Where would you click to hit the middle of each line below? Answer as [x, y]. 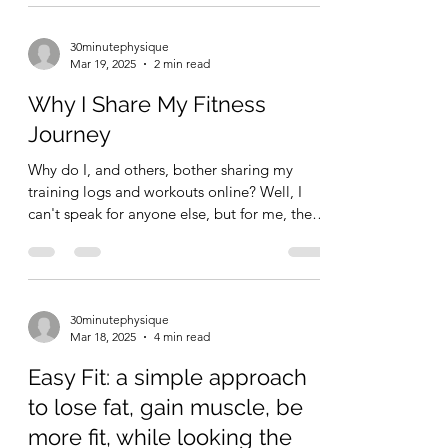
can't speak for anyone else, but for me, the [170, 264]
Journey [69, 184]
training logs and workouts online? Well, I [165, 242]
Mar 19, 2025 [103, 114]
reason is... [63, 286]
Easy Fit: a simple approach [167, 427]
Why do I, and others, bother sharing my [160, 220]
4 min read [182, 387]
